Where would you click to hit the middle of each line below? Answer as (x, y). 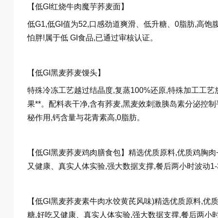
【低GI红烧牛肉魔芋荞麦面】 (78, 7)
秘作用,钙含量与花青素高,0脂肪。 (86, 118)
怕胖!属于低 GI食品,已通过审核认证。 (92, 38)
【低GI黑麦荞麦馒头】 (66, 73)
